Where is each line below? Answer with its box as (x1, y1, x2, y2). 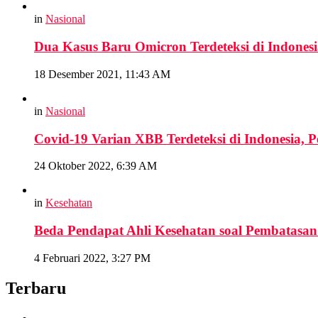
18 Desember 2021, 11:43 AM (34, 67, 170, 80)
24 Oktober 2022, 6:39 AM (34, 160, 157, 172)
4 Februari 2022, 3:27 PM (34, 251, 150, 264)
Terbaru (6, 278, 66, 297)
